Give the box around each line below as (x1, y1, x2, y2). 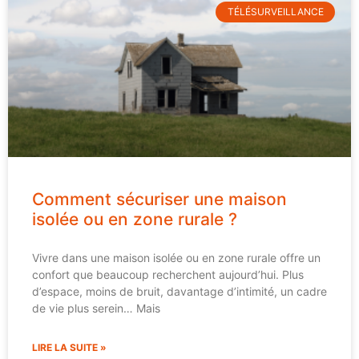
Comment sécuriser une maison (32, 188, 287, 209)
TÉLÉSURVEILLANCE (227, 6, 324, 18)
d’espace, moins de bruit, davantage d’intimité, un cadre (32, 284, 327, 298)
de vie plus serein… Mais (32, 301, 160, 315)
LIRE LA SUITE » (32, 341, 107, 353)
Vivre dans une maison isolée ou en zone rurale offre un (32, 250, 321, 264)
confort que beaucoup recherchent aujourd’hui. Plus (32, 267, 304, 281)
